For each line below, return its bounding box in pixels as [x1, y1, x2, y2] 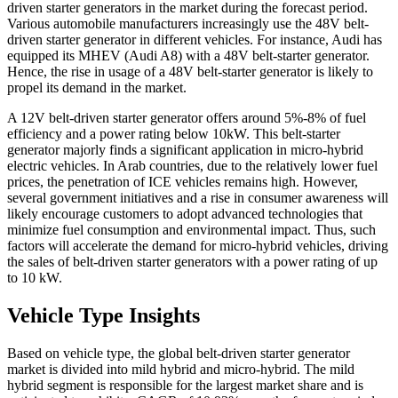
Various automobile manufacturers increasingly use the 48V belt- [7, 16, 369, 32]
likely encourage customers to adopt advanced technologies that [7, 206, 362, 222]
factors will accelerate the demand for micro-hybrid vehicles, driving [7, 238, 388, 254]
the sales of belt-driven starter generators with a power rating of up [7, 254, 378, 270]
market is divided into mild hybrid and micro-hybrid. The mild [7, 362, 354, 378]
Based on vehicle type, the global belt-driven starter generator [7, 346, 350, 362]
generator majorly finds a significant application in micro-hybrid [7, 142, 363, 158]
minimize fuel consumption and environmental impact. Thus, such [7, 222, 376, 238]
